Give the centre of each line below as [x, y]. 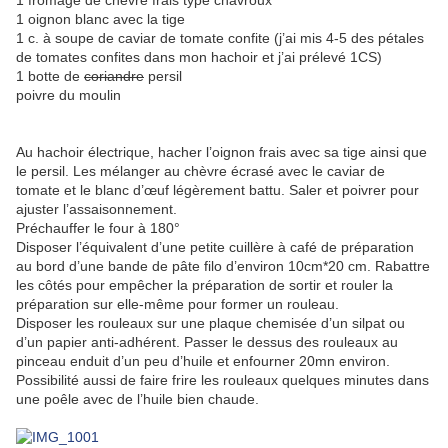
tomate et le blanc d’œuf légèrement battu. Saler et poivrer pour [217, 190]
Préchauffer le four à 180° [98, 228]
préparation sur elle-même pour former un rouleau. [177, 304]
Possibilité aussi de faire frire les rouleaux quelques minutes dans [222, 380]
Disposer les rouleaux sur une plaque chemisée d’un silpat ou [210, 323]
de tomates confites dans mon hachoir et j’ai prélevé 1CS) [199, 57]
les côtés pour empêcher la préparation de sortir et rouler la [204, 285]
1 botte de [50, 76]
